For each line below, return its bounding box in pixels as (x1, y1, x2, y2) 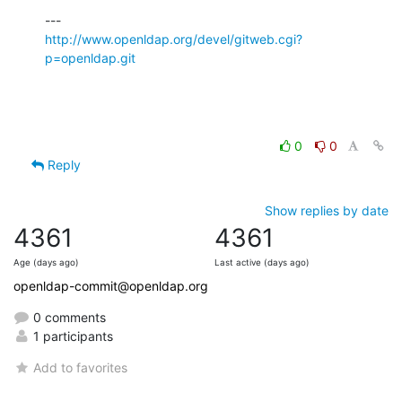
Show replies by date (265, 202, 389, 218)
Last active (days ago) (214, 257, 310, 267)
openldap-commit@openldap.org (13, 277, 208, 293)
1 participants (30, 328, 113, 344)
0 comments (30, 309, 106, 325)
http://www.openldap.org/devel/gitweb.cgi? (45, 31, 302, 47)
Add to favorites (33, 359, 128, 375)
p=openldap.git (45, 49, 135, 66)
